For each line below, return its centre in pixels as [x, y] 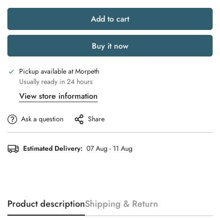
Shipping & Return [122, 204]
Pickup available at [47, 71]
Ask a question [42, 119]
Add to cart [110, 19]
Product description [46, 204]
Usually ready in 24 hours [56, 82]
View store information [58, 96]
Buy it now [110, 46]
